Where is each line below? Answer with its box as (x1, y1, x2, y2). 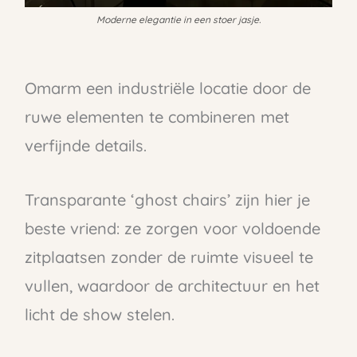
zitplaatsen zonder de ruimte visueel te (24, 247, 313, 268)
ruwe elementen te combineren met (24, 107, 289, 127)
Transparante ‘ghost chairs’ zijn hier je (24, 190, 310, 210)
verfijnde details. (24, 135, 147, 156)
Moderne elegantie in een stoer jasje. (96, 13, 261, 25)
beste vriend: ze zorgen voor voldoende (24, 218, 320, 239)
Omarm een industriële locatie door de (24, 78, 311, 99)
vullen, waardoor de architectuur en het (24, 276, 320, 296)
